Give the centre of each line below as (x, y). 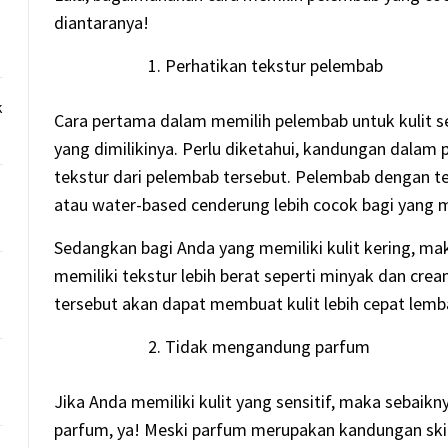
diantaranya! (102, 22)
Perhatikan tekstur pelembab (274, 65)
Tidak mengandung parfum (268, 346)
